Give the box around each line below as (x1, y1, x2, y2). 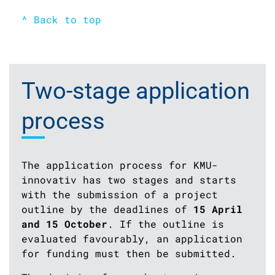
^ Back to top (21, 12, 101, 26)
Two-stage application (21, 77, 250, 104)
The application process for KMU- (21, 158, 218, 171)
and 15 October (21, 217, 107, 230)
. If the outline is (107, 217, 224, 230)
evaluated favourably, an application (21, 231, 242, 245)
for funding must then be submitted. (21, 246, 236, 260)
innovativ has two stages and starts (21, 172, 236, 186)
